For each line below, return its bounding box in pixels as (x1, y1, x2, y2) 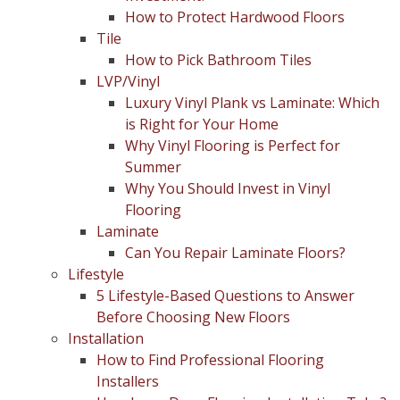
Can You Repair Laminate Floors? (125, 243, 346, 262)
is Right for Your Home (125, 114, 279, 134)
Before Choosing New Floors (96, 307, 290, 327)
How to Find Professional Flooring (96, 350, 324, 370)
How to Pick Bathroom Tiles (125, 50, 312, 70)
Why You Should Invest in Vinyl (125, 179, 330, 198)
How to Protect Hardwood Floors (125, 7, 345, 27)
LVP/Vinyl (96, 71, 160, 91)
